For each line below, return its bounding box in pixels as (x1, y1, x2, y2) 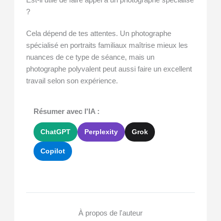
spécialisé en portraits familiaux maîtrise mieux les (26, 41, 188, 49)
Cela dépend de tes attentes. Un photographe (26, 29, 172, 37)
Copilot (40, 147, 66, 155)
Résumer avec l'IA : (34, 108, 100, 116)
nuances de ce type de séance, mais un (26, 53, 155, 61)
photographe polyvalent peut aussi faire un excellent (26, 65, 192, 73)
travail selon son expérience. (26, 76, 118, 85)
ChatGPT (40, 128, 71, 136)
